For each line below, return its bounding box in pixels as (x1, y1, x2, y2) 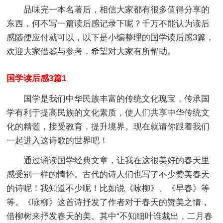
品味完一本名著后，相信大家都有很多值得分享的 (23, 4, 210, 14)
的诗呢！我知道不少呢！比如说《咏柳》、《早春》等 (6, 183, 210, 193)
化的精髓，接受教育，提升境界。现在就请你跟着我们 (6, 121, 210, 131)
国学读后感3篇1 (6, 73, 67, 83)
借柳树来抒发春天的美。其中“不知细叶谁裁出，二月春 (6, 211, 213, 221)
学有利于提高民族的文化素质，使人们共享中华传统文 (6, 108, 210, 117)
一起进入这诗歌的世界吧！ (6, 135, 109, 145)
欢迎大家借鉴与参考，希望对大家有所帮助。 (6, 46, 176, 56)
